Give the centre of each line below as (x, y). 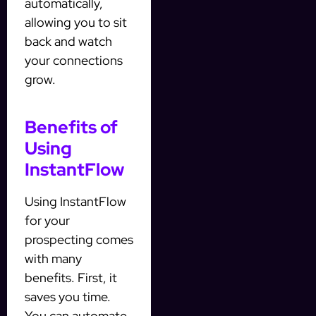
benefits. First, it (71, 277)
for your (47, 220)
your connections (74, 60)
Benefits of (71, 127)
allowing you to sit (76, 22)
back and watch (68, 41)
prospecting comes (79, 239)
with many (53, 258)
